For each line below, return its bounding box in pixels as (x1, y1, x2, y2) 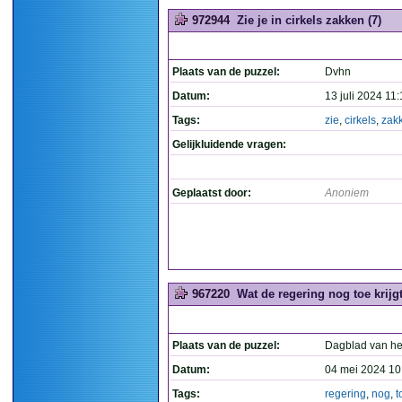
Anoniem (325, 187, 369, 199)
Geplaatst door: (172, 187, 251, 199)
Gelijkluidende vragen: (172, 138, 286, 151)
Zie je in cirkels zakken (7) (237, 13, 381, 27)
